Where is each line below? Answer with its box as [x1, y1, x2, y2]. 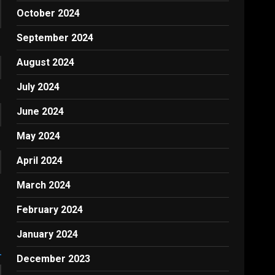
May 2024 [17, 130, 61, 142]
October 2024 [17, 7, 80, 19]
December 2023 [17, 253, 91, 265]
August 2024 [17, 56, 75, 68]
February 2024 [17, 204, 83, 215]
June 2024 [17, 106, 64, 117]
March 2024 [17, 179, 71, 191]
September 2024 [17, 32, 94, 44]
